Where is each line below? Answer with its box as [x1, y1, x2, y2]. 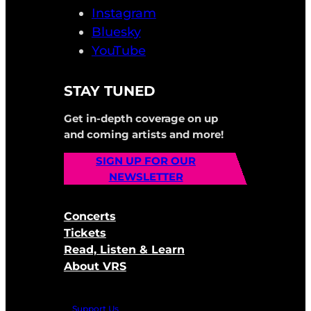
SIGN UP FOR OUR [96, 154, 196, 168]
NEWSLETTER [108, 170, 183, 184]
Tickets [63, 226, 106, 240]
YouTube [91, 42, 146, 58]
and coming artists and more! [63, 128, 224, 142]
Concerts [63, 210, 116, 224]
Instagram [91, 5, 156, 21]
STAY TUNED [63, 82, 155, 99]
